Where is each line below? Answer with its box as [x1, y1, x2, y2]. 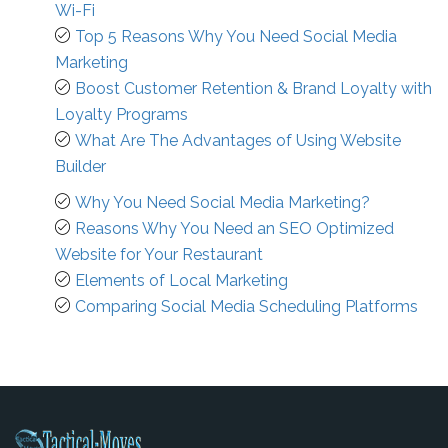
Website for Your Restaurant [55, 245, 263, 264]
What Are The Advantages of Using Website [75, 131, 401, 150]
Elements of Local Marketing [75, 271, 288, 290]
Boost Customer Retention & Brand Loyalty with [75, 79, 432, 98]
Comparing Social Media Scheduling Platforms [75, 297, 418, 316]
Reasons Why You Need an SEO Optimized [75, 219, 394, 238]
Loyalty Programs [55, 105, 188, 124]
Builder [55, 157, 106, 176]
